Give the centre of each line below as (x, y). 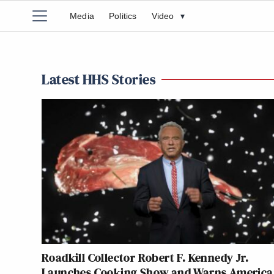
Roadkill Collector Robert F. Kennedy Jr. (145, 258)
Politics (123, 16)
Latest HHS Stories (98, 79)
